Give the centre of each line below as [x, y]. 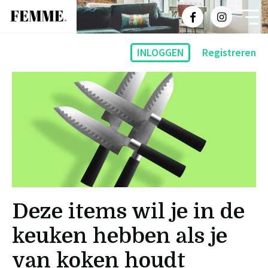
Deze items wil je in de [128, 211]
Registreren [229, 53]
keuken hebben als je [120, 235]
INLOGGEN [160, 52]
